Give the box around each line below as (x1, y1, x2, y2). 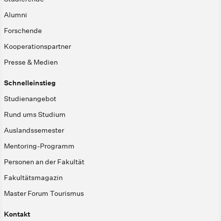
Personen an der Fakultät (4, 157, 84, 167)
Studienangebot (4, 94, 56, 104)
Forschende (4, 26, 42, 36)
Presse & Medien (4, 58, 58, 67)
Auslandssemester (4, 126, 64, 135)
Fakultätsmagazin (4, 173, 63, 183)
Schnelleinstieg (4, 78, 56, 88)
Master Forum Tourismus (4, 189, 84, 198)
